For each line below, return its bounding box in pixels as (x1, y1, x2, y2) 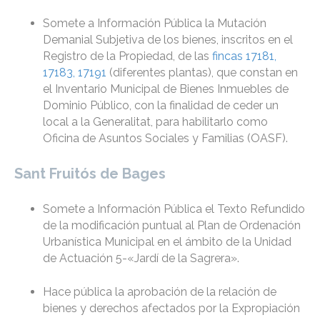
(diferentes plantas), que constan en (106, 66, 298, 80)
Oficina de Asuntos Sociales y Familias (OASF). (43, 131, 288, 146)
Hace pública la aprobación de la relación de (43, 285, 276, 299)
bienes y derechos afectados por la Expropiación (43, 301, 300, 316)
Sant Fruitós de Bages (14, 165, 166, 183)
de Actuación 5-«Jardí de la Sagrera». (43, 251, 239, 266)
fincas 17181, (212, 49, 276, 64)
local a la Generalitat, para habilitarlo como (43, 115, 268, 129)
